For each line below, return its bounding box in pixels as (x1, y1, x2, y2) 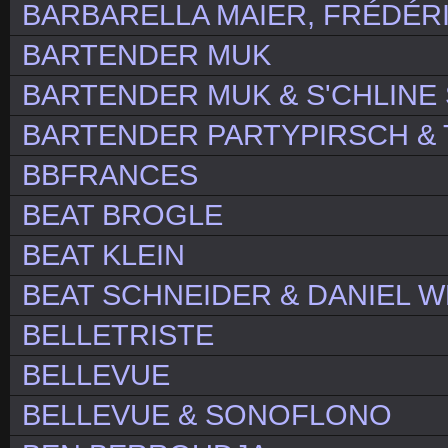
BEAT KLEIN (22, 239, 185, 272)
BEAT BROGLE (22, 199, 223, 232)
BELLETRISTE (22, 319, 214, 352)
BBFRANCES (22, 159, 198, 192)
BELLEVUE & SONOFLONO (22, 399, 392, 432)
